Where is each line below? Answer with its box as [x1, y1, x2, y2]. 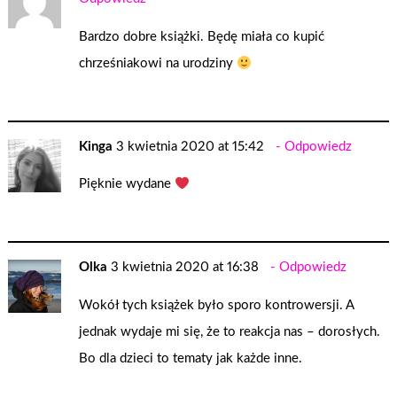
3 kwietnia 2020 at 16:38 [111, 260, 260, 274]
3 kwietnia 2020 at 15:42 [116, 139, 265, 153]
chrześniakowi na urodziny [79, 57, 237, 71]
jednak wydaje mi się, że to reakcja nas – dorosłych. [79, 324, 381, 339]
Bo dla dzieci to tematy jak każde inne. [79, 351, 303, 365]
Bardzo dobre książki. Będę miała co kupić [79, 30, 325, 44]
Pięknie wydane [79, 177, 175, 191]
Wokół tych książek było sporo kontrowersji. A [79, 298, 354, 312]
